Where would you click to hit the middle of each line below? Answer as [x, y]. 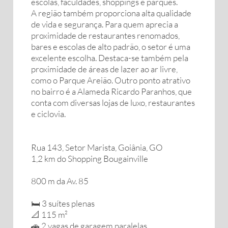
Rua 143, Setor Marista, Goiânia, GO [97, 147]
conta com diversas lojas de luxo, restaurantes [113, 103]
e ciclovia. [48, 114]
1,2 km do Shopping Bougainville [90, 159]
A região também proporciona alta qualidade [111, 13]
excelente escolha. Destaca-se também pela [110, 58]
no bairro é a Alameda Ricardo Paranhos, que [111, 91]
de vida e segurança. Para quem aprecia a [105, 24]
